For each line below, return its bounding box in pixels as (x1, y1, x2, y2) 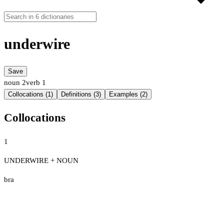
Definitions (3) (61, 90, 101, 98)
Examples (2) (109, 90, 147, 98)
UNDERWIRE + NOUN (4, 156, 78, 164)
